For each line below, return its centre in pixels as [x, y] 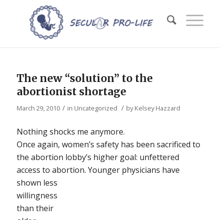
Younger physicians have [134, 170]
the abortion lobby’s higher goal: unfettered [98, 157]
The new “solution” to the [84, 78]
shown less [37, 182]
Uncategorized [96, 108]
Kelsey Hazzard [157, 108]
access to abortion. [52, 170]
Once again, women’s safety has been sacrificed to [108, 144]
